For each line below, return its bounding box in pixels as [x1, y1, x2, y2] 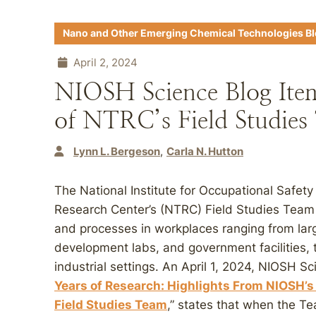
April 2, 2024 [71, 56, 138, 69]
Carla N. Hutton [166, 145, 243, 158]
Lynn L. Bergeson [73, 145, 160, 158]
